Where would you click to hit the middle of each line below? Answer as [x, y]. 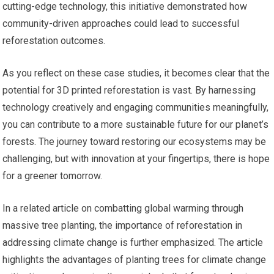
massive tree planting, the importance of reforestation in [123, 225]
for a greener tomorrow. [53, 176]
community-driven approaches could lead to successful [121, 23]
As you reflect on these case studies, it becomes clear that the [136, 73]
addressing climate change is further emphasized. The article [133, 242]
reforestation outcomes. [54, 40]
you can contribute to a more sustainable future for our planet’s [136, 124]
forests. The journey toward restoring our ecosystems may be [135, 141]
